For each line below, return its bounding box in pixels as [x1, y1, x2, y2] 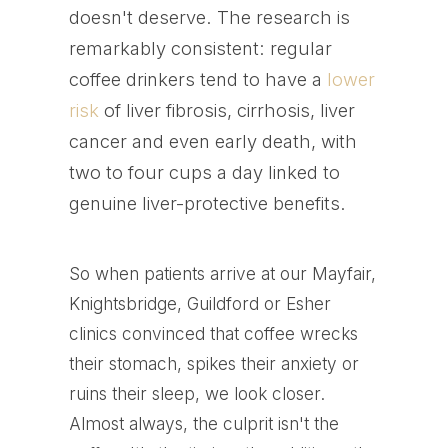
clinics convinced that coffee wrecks [68, 323, 358, 345]
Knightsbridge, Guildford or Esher [68, 293, 331, 315]
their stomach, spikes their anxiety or [68, 353, 359, 375]
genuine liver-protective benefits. [68, 192, 346, 215]
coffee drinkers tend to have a [68, 68, 327, 91]
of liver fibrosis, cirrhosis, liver [98, 99, 355, 122]
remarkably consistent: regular [68, 37, 332, 60]
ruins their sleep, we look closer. [68, 383, 325, 405]
